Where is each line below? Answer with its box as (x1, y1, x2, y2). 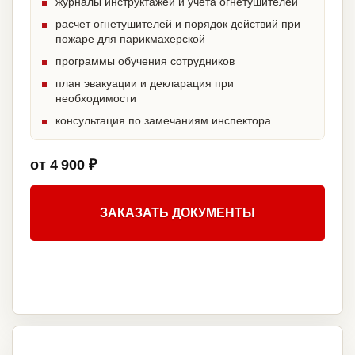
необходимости (55, 92, 136, 105)
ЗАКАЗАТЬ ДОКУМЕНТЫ (100, 206, 255, 220)
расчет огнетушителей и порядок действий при (55, 17, 300, 31)
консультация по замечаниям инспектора (55, 114, 271, 128)
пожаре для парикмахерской (55, 32, 205, 46)
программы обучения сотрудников (55, 55, 235, 68)
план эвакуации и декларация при (55, 77, 234, 90)
